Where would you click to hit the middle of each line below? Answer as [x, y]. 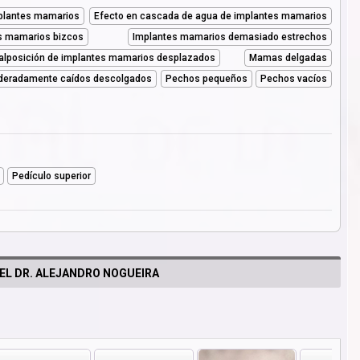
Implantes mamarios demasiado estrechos [230, 37]
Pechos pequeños [206, 78]
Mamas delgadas [288, 57]
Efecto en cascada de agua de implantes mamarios [211, 16]
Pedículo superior [52, 176]
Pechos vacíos [294, 78]
